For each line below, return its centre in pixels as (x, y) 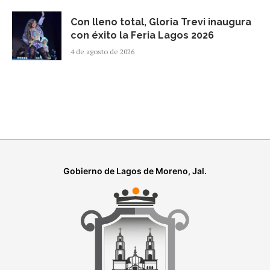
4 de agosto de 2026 (102, 51)
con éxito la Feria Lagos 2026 (142, 35)
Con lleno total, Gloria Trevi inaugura (161, 22)
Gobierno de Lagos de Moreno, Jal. (135, 171)
